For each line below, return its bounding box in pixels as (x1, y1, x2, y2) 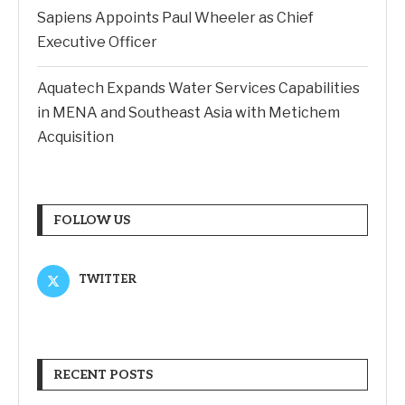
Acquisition (37, 128, 114, 146)
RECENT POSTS (53, 367, 153, 383)
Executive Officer (37, 33, 157, 52)
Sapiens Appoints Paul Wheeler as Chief (37, 9, 314, 27)
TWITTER (79, 272, 137, 287)
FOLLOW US (53, 212, 130, 229)
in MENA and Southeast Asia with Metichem (37, 104, 340, 122)
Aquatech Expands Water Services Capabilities (37, 80, 360, 98)
